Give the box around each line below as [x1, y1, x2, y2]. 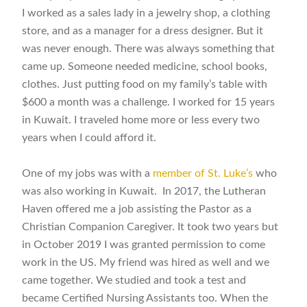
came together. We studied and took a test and [22, 275, 247, 286]
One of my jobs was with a [22, 168, 153, 180]
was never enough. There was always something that [22, 42, 275, 54]
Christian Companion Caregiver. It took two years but [22, 221, 279, 233]
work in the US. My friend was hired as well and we [22, 257, 270, 269]
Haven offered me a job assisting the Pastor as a [22, 204, 252, 215]
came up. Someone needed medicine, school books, [22, 60, 268, 72]
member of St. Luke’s [153, 168, 254, 180]
